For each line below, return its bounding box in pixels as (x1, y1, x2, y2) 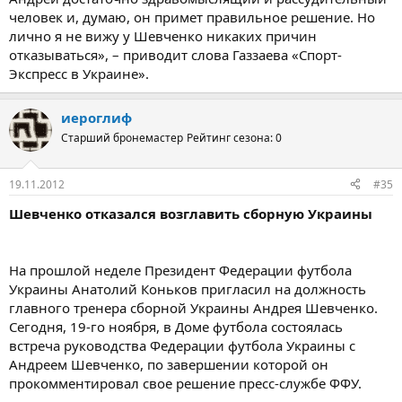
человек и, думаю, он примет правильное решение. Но (9, 8, 375, 27)
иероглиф (61, 109, 132, 127)
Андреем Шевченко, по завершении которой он (9, 354, 328, 373)
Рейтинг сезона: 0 (187, 130, 282, 146)
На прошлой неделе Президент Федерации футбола (9, 260, 352, 279)
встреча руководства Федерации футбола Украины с (9, 336, 355, 354)
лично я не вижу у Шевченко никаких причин (9, 27, 317, 46)
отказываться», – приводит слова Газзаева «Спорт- (9, 46, 342, 65)
